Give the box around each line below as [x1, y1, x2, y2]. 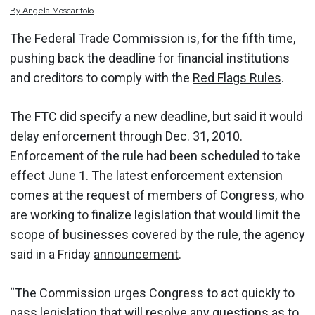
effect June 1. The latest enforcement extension [10, 168, 283, 183]
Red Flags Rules [193, 70, 281, 85]
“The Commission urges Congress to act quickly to [10, 285, 295, 300]
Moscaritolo [52, 5, 94, 16]
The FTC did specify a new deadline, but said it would [10, 109, 303, 124]
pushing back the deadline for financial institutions [10, 51, 290, 65]
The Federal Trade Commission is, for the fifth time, [10, 31, 295, 46]
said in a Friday [10, 247, 94, 262]
